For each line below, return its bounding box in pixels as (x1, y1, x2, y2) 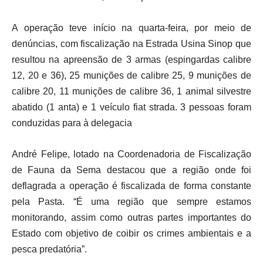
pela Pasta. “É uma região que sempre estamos (12, 197, 251, 207)
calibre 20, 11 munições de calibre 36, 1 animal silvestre (12, 86, 251, 97)
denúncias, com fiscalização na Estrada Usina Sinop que (12, 39, 251, 49)
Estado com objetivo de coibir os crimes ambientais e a (12, 228, 251, 239)
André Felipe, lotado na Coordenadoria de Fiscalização (12, 149, 251, 160)
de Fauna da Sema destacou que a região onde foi (12, 165, 251, 176)
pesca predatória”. (12, 244, 87, 255)
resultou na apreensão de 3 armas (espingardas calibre (12, 55, 251, 65)
